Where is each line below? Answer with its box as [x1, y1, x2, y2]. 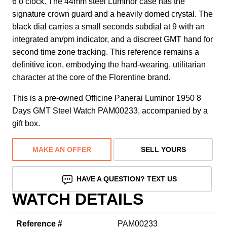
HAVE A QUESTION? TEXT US [77, 174, 177, 183]
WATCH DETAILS [12, 190, 143, 208]
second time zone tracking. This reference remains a [12, 47, 199, 56]
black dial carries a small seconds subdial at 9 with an [12, 22, 205, 31]
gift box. [12, 119, 40, 128]
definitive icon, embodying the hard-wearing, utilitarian [12, 60, 206, 69]
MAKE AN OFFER [32, 145, 91, 154]
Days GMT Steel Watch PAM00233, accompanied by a [12, 106, 208, 115]
